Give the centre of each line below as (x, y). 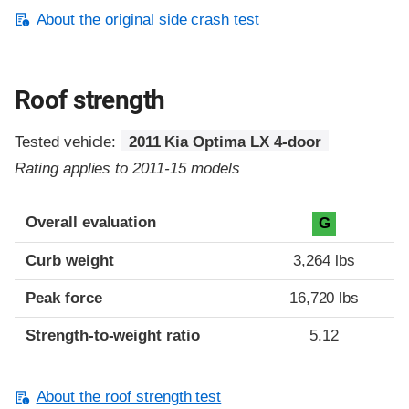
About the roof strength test (129, 397)
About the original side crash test (148, 19)
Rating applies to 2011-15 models (127, 169)
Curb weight (70, 261)
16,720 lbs (324, 299)
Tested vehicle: (68, 142)
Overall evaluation (91, 223)
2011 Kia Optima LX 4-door (225, 142)
